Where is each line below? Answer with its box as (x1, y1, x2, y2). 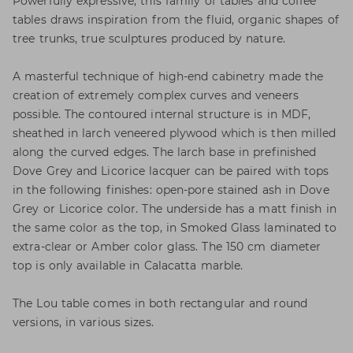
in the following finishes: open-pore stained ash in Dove (13, 183, 329, 197)
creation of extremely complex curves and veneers (13, 88, 299, 102)
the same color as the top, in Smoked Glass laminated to (13, 221, 337, 235)
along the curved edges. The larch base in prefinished (13, 145, 317, 159)
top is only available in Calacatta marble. (13, 258, 243, 273)
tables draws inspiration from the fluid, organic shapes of (13, 13, 339, 27)
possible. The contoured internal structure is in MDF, (13, 107, 311, 121)
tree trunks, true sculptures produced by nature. (13, 32, 285, 46)
